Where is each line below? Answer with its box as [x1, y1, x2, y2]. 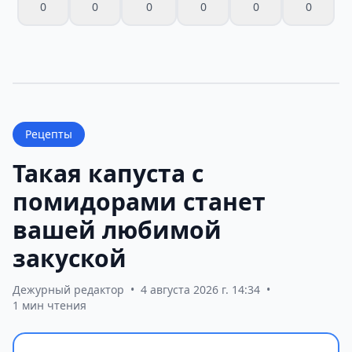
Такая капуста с [13, 156, 203, 189]
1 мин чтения [13, 297, 86, 313]
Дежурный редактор [13, 281, 124, 297]
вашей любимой [13, 213, 222, 246]
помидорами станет [13, 185, 266, 218]
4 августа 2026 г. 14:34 [141, 281, 260, 297]
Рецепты [25, 126, 72, 141]
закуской [13, 241, 126, 274]
